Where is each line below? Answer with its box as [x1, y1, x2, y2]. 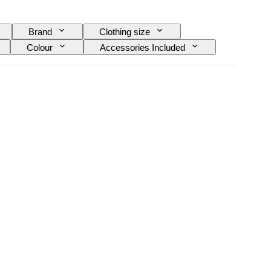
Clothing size [99, 27, 150, 38]
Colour [27, 42, 53, 53]
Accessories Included [100, 42, 185, 53]
